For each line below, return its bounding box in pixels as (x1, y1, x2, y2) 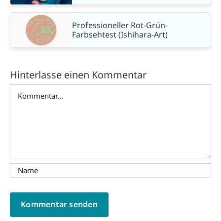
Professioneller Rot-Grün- (72, 19, 168, 31)
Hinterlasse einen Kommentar (10, 68, 147, 81)
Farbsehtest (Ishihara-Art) (72, 29, 168, 40)
